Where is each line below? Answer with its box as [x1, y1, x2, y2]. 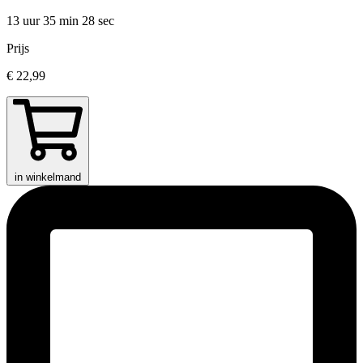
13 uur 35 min [6, 14, 82, 28]
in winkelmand [15, 171, 81, 184]
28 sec [82, 14, 114, 28]
